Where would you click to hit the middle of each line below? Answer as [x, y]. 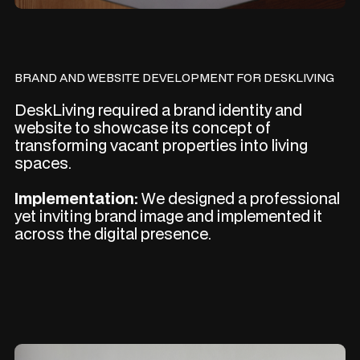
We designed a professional [239, 199]
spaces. [43, 164]
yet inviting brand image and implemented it [169, 217]
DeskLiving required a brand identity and [159, 110]
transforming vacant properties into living [162, 146]
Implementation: [77, 199]
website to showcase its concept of [143, 128]
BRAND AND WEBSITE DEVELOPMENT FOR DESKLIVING [175, 78]
